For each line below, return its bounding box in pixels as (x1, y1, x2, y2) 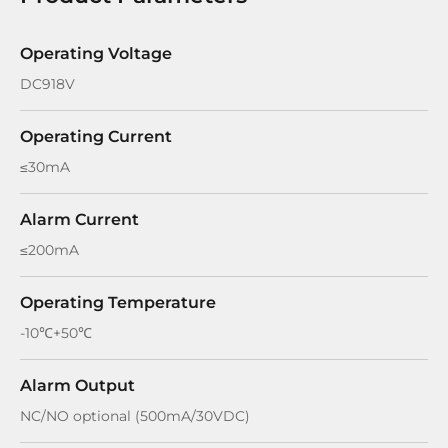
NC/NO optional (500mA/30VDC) (20, 407, 250, 425)
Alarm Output (20, 376, 135, 395)
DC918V (20, 75, 75, 93)
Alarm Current (20, 210, 139, 229)
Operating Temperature (20, 293, 216, 312)
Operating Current (20, 127, 172, 146)
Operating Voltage (20, 44, 172, 63)
